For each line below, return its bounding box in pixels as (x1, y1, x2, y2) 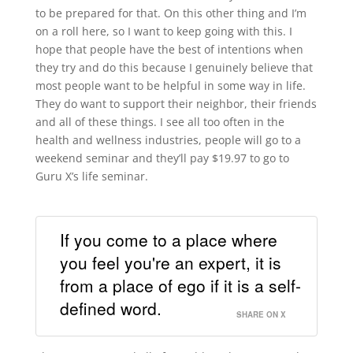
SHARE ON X (236, 308, 287, 320)
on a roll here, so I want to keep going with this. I (35, 24, 292, 39)
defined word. (59, 295, 162, 320)
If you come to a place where (59, 227, 277, 251)
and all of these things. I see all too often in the (35, 114, 284, 130)
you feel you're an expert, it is (59, 250, 281, 274)
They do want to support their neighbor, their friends (35, 96, 317, 112)
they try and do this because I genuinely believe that (35, 60, 313, 76)
